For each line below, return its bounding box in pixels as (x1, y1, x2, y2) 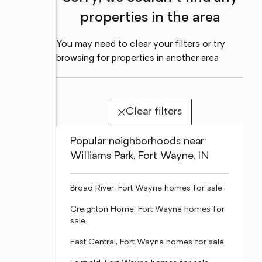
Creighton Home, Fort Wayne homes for (70, 205, 225, 214)
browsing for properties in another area (56, 54, 219, 63)
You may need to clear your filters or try (56, 40, 225, 49)
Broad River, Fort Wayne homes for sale (70, 184, 222, 193)
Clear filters (125, 106, 182, 118)
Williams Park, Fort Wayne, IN (70, 151, 209, 162)
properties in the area (80, 11, 220, 25)
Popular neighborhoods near (70, 136, 204, 147)
